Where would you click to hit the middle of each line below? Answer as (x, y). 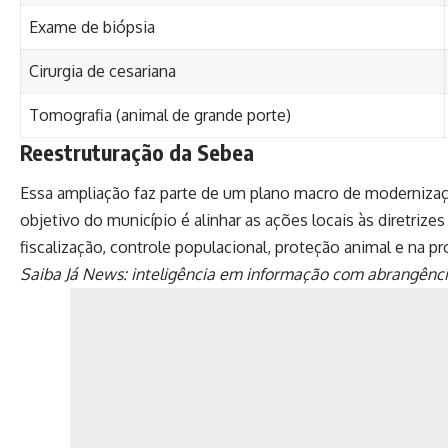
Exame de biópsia (92, 26)
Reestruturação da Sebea (137, 151)
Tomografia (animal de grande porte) (160, 114)
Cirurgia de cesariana (102, 70)
